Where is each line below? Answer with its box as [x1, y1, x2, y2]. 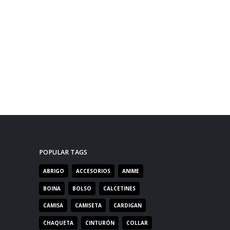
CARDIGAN [113, 202, 142, 209]
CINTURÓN [85, 219, 114, 227]
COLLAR [126, 219, 148, 227]
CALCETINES [103, 184, 136, 192]
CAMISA [43, 202, 63, 209]
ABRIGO [43, 167, 64, 175]
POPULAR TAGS [39, 148, 87, 157]
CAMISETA [74, 202, 102, 209]
